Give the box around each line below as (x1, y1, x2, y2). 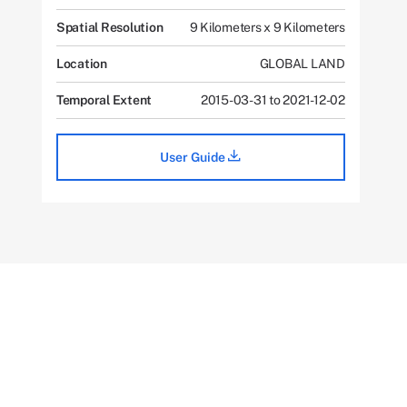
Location (55, 56, 107, 72)
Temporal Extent (55, 93, 153, 108)
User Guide (160, 150, 229, 165)
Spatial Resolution (55, 20, 164, 35)
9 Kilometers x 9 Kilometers (189, 20, 345, 35)
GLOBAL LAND (259, 56, 345, 72)
